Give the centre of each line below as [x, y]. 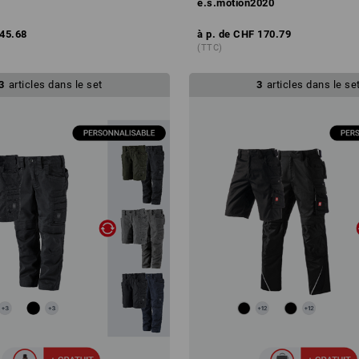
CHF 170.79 [262, 34]
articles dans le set [55, 84]
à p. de [214, 34]
